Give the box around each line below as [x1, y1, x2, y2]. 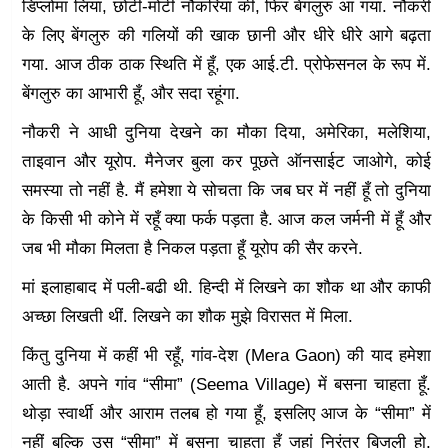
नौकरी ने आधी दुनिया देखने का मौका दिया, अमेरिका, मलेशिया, [22, 123, 431, 141]
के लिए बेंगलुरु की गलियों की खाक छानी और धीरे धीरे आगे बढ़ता [22, 26, 431, 44]
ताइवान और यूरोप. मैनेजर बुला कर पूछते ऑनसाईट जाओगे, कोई [22, 152, 431, 170]
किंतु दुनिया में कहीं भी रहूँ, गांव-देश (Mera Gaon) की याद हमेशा [22, 346, 431, 364]
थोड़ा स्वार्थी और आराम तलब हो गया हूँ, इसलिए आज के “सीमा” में [22, 404, 431, 422]
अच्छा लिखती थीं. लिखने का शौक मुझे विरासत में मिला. [22, 307, 353, 325]
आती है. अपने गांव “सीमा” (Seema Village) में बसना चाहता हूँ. [22, 375, 431, 393]
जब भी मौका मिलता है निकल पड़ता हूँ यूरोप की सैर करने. [22, 239, 363, 257]
